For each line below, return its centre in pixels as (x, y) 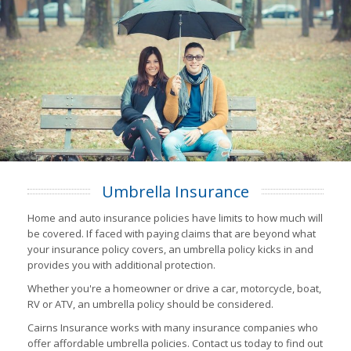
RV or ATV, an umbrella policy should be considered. (150, 304)
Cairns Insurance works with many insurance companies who (173, 328)
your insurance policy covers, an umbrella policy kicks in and (170, 250)
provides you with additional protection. (121, 265)
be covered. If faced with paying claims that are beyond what (172, 234)
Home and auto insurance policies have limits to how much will (175, 218)
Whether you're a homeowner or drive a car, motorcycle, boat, (174, 289)
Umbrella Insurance (175, 192)
